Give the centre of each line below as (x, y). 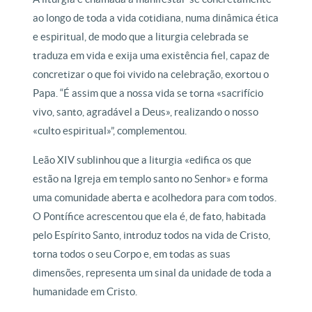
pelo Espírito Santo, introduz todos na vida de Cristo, (152, 235)
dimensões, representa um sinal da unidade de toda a (153, 273)
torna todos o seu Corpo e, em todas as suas (132, 254)
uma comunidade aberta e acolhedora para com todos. (155, 198)
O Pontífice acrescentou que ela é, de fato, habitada (150, 217)
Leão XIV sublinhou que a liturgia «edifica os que (142, 160)
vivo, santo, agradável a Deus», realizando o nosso (146, 112)
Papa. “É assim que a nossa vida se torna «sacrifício (148, 93)
